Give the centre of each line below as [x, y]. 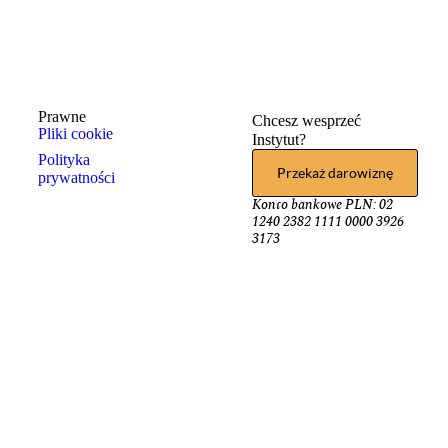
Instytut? [279, 140]
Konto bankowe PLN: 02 [322, 205]
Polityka [64, 160]
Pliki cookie [75, 134]
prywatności [76, 178]
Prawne [62, 117]
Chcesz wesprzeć [313, 121]
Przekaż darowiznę [335, 173]
